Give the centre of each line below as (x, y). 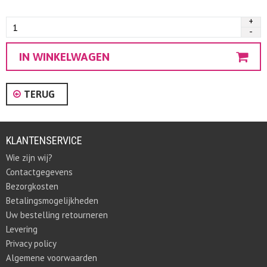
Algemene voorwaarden (52, 258)
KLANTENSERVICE (44, 140)
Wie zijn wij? (29, 158)
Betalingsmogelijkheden (52, 201)
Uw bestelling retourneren (57, 215)
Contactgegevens (39, 172)
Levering (22, 229)
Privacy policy (31, 243)
